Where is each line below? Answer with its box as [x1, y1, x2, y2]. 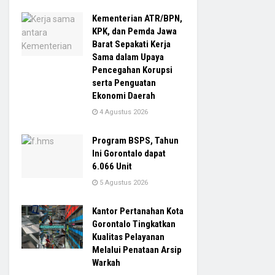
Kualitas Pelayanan [92, 231, 165, 242]
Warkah [92, 257, 120, 268]
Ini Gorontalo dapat [92, 147, 166, 159]
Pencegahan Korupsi [92, 64, 172, 76]
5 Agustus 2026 [98, 178, 148, 187]
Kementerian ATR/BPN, [92, 12, 182, 24]
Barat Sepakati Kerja [92, 38, 171, 50]
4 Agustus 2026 [98, 107, 148, 116]
